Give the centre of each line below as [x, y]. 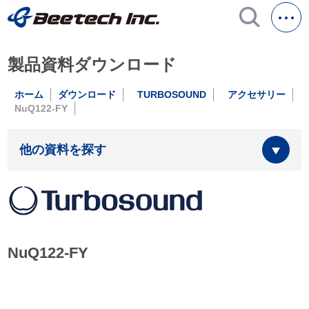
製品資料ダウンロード [92, 64]
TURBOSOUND [172, 94]
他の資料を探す [63, 150]
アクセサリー [257, 94]
